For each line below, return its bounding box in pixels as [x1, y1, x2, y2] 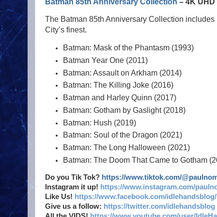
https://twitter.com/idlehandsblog [104, 202, 215, 211]
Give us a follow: [45, 202, 104, 211]
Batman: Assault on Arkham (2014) [63, 68, 182, 77]
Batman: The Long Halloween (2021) [63, 143, 190, 152]
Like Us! [45, 193, 75, 201]
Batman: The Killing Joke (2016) [63, 81, 174, 90]
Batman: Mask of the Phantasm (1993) [63, 44, 196, 52]
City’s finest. [45, 26, 89, 34]
